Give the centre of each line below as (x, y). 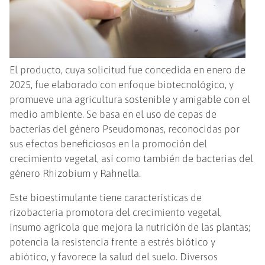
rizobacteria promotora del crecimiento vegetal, (116, 213)
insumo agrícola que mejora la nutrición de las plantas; (130, 227)
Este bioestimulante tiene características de (106, 198)
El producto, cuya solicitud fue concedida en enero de (128, 70)
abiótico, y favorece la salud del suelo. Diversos (114, 257)
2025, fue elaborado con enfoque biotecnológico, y (122, 85)
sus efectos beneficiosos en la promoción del (109, 144)
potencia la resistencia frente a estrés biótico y (113, 242)
